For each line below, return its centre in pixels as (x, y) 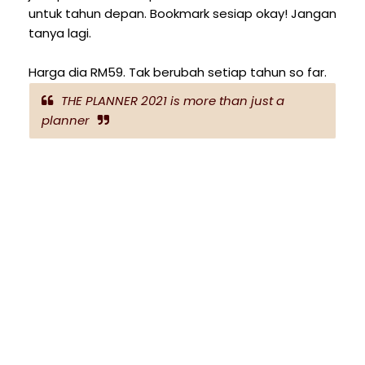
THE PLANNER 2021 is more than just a (173, 101)
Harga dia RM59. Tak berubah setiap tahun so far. (178, 73)
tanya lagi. (60, 33)
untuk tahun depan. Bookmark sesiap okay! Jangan (182, 14)
